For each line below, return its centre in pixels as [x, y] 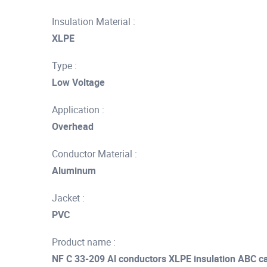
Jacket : [68, 198]
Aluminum [74, 170]
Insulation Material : [94, 21]
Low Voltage [78, 82]
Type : [64, 66]
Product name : [84, 242]
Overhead [73, 126]
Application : [78, 110]
